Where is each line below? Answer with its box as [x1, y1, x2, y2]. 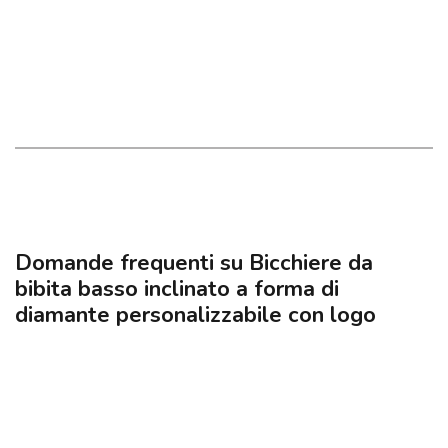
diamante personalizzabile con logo [15, 299, 376, 330]
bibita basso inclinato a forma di [15, 273, 339, 304]
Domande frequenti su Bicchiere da [15, 247, 373, 278]
